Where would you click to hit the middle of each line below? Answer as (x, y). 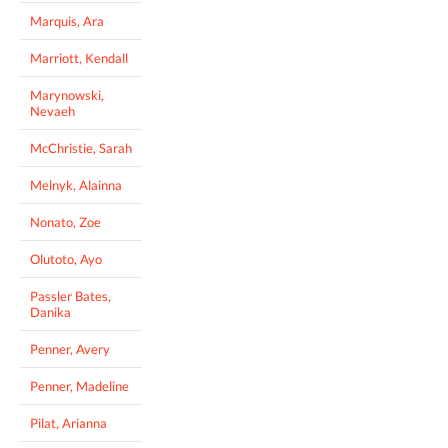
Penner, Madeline (79, 386)
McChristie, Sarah (81, 148)
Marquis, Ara (67, 21)
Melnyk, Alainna (76, 185)
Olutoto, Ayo (66, 259)
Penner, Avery (70, 349)
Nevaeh (52, 111)
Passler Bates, (70, 296)
